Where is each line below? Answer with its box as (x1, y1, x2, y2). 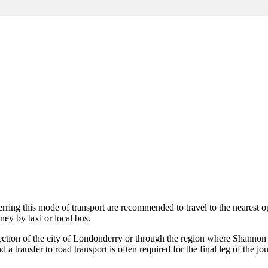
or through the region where (123, 233, 233, 243)
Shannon (233, 233, 266, 243)
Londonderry (73, 233, 123, 243)
